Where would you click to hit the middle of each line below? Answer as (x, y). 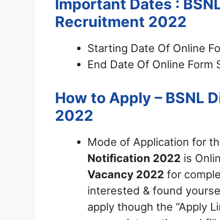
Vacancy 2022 (126, 175)
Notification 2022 (134, 158)
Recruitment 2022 (121, 22)
